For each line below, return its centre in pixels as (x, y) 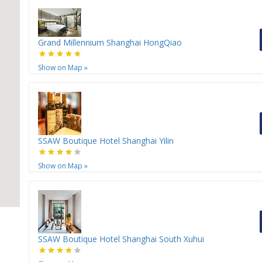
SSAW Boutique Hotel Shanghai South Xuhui (121, 239)
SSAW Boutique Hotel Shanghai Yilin (106, 141)
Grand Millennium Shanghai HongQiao (110, 43)
